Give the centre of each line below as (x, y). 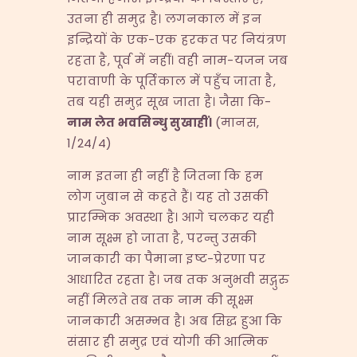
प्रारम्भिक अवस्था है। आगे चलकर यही (171, 217)
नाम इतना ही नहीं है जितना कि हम (165, 175)
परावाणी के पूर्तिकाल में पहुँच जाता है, (171, 80)
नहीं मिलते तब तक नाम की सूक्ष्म (161, 300)
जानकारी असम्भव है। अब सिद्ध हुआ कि (175, 320)
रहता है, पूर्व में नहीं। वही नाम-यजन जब (178, 60)
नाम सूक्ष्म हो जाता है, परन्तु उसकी (162, 237)
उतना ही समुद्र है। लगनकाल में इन (164, 18)
